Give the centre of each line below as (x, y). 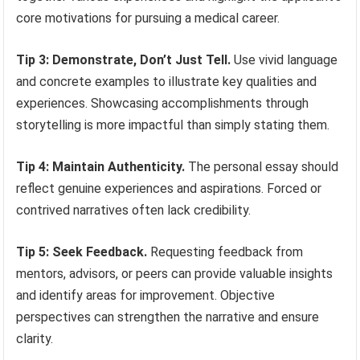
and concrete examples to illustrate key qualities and (167, 81)
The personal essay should (262, 166)
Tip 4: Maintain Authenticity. (101, 166)
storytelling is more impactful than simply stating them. (173, 125)
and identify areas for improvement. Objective (146, 295)
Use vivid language (284, 59)
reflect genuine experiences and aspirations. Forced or (169, 188)
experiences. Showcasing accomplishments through (163, 103)
